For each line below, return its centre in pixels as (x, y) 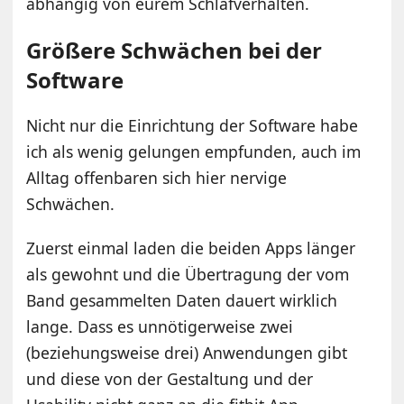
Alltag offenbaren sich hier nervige (157, 177)
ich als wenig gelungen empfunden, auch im (194, 151)
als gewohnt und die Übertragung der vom (188, 274)
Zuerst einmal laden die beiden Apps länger (191, 248)
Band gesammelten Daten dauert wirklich (182, 300)
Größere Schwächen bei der (174, 50)
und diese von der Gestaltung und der (170, 378)
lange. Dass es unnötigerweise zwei (160, 326)
